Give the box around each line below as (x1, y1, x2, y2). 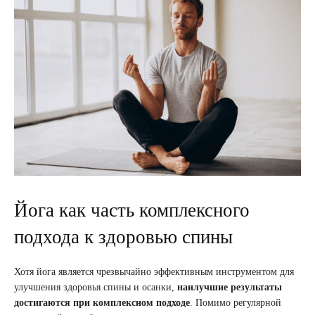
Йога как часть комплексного (14, 200, 250, 221)
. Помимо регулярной (190, 297, 281, 309)
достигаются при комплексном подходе (14, 297, 190, 309)
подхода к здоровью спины (14, 226, 233, 248)
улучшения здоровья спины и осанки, (14, 282, 177, 293)
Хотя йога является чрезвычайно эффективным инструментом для (14, 266, 294, 278)
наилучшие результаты (177, 282, 282, 293)
